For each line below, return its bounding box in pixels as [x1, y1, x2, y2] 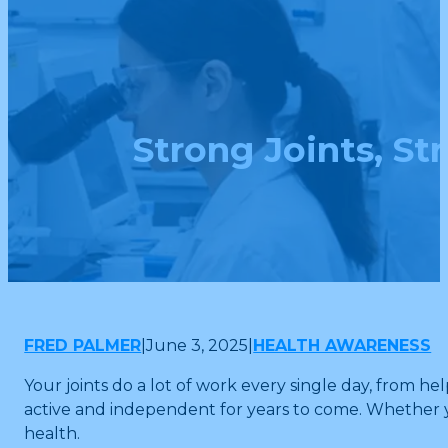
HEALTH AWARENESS [253, 335, 432, 355]
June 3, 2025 [146, 335, 249, 355]
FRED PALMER [24, 335, 142, 355]
